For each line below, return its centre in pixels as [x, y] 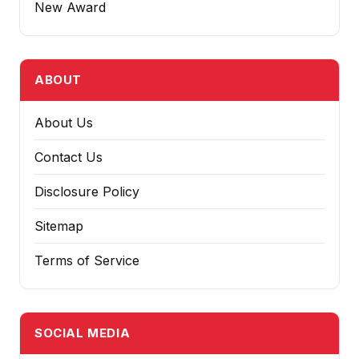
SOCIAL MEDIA [83, 333]
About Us [64, 122]
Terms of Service [87, 260]
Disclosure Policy [87, 191]
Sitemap [59, 226]
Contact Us [69, 157]
